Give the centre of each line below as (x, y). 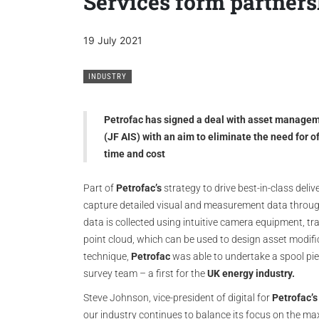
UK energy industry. (251, 273)
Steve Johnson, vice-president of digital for (178, 298)
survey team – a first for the (145, 273)
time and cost (135, 154)
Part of (100, 188)
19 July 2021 (113, 40)
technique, (107, 256)
